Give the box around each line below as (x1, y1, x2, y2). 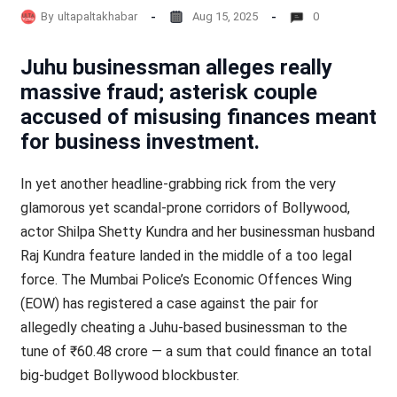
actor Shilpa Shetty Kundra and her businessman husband (19, 223, 375, 240)
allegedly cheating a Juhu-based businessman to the (19, 319, 347, 336)
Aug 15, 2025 (191, 9, 258, 23)
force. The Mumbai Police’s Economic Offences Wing (19, 271, 352, 288)
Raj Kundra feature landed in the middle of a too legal (19, 247, 352, 264)
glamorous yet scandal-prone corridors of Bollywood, (19, 199, 350, 216)
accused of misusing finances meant (19, 105, 377, 129)
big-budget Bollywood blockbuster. (19, 367, 239, 384)
